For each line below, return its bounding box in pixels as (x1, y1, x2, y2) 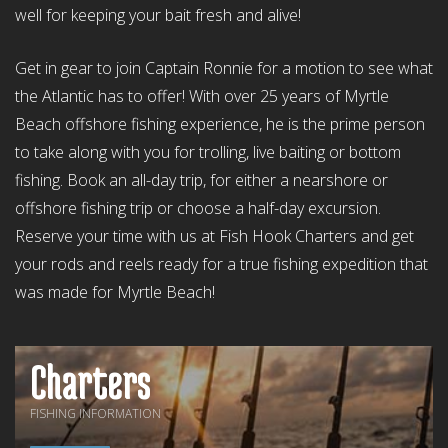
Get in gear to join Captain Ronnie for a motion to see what (15, 57, 433, 80)
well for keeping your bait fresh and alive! (15, 4, 301, 27)
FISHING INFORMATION (30, 405, 161, 423)
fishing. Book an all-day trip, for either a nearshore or (15, 169, 388, 192)
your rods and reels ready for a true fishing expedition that (15, 253, 428, 276)
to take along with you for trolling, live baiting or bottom (15, 141, 401, 164)
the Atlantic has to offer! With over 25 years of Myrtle (15, 85, 389, 108)
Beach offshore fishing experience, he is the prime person (15, 113, 425, 136)
